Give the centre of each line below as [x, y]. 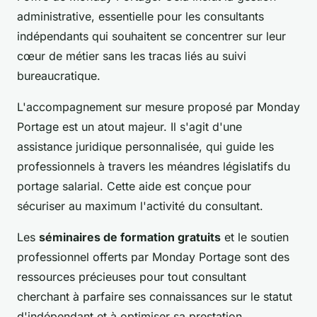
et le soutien [255, 237]
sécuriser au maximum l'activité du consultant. [140, 206]
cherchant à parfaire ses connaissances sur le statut [155, 297]
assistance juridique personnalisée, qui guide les [145, 147]
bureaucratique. [59, 76]
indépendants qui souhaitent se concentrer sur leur [151, 36]
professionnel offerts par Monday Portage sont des [153, 257]
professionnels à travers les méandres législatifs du [154, 167]
